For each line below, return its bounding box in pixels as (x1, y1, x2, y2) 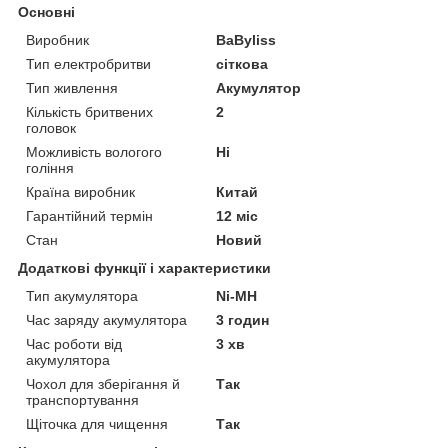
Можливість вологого (26, 143, 162, 160)
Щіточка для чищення (26, 415, 168, 432)
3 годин (216, 311, 270, 328)
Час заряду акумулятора (26, 311, 187, 328)
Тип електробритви (26, 55, 151, 72)
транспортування (26, 391, 139, 408)
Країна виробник (26, 183, 135, 200)
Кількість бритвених (26, 103, 153, 120)
